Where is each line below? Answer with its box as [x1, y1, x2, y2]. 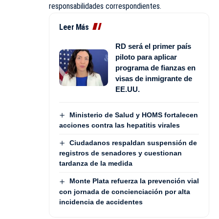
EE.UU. [115, 85, 140, 93]
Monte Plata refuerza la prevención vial [69, 177, 199, 185]
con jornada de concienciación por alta [59, 187, 190, 196]
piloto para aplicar [115, 52, 177, 61]
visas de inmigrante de [115, 74, 192, 83]
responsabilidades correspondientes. [49, 1, 161, 11]
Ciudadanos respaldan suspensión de [69, 139, 197, 147]
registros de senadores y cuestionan [59, 149, 182, 157]
